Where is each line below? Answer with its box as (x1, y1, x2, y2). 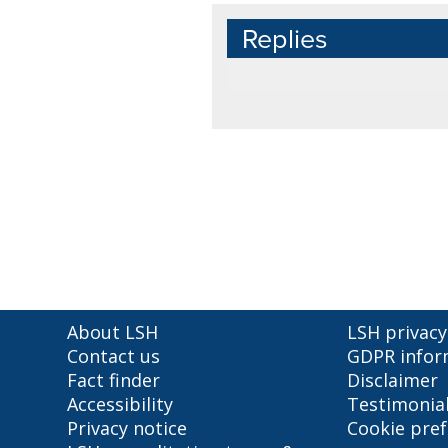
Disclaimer (347, 368, 439, 392)
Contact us (67, 344, 161, 368)
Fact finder (67, 368, 161, 392)
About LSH (67, 320, 159, 344)
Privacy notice (67, 416, 188, 440)
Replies (242, 19, 329, 57)
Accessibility (67, 392, 174, 416)
